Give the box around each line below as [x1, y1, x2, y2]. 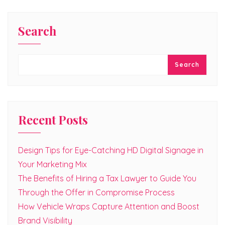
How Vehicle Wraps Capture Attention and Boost [18, 201, 199, 211]
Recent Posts [18, 112, 88, 128]
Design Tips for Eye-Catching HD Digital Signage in [18, 145, 203, 155]
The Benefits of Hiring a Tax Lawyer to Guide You [18, 173, 196, 183]
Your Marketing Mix [18, 159, 87, 169]
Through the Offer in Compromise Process [18, 187, 175, 197]
